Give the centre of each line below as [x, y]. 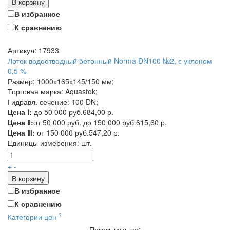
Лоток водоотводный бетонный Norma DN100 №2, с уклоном [110, 61]
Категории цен [33, 217]
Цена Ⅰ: [20, 112]
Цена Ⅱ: [21, 122]
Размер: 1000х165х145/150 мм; [61, 81]
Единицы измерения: [44, 143]
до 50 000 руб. [57, 112]
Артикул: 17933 [33, 50]
